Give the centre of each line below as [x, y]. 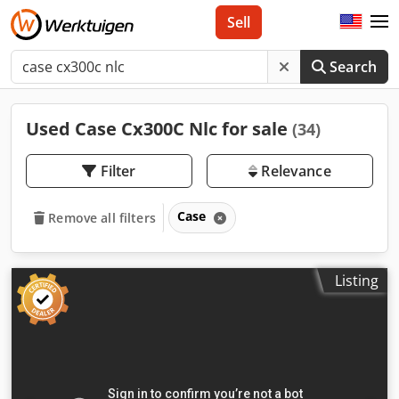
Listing [357, 280]
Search [353, 67]
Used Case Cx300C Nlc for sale [159, 129]
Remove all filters [102, 217]
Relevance [294, 171]
